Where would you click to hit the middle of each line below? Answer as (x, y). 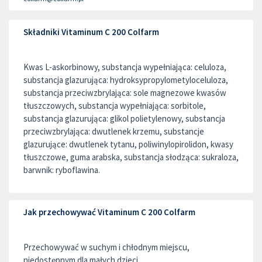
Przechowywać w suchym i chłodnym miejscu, (106, 247)
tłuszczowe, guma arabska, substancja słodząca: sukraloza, (131, 157)
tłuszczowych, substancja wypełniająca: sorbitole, (115, 106)
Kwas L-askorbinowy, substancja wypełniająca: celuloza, (125, 67)
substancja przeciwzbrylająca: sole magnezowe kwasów (125, 93)
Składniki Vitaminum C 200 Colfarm (91, 32)
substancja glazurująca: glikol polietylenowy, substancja (124, 118)
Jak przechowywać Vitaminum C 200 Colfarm (109, 212)
